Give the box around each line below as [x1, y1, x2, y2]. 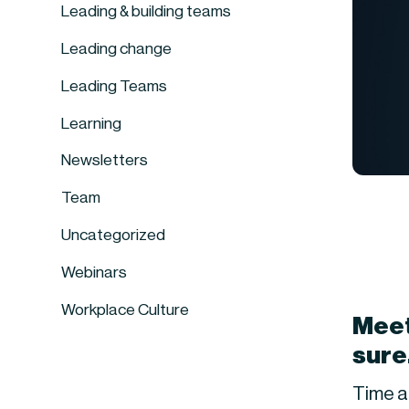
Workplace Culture [61, 301, 190, 318]
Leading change [61, 40, 173, 57]
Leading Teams [61, 78, 168, 94]
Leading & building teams [61, 4, 232, 20]
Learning [61, 115, 122, 131]
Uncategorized [61, 226, 166, 243]
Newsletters [61, 152, 149, 169]
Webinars [61, 264, 128, 280]
